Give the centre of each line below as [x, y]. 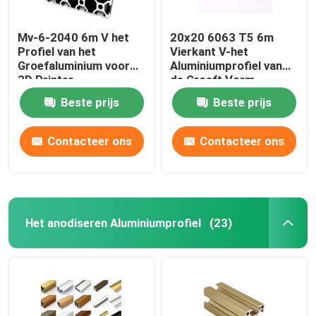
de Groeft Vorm [213, 79]
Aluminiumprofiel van [226, 65]
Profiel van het [57, 51]
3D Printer [46, 79]
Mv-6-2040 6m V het [74, 37]
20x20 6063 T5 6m [222, 37]
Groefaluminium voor [74, 65]
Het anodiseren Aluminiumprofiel [113, 223]
